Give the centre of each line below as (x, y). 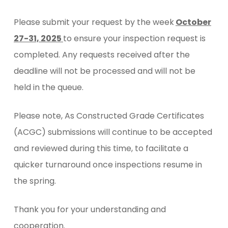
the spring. (35, 181)
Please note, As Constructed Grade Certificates (109, 116)
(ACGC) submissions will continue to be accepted (113, 132)
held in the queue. (48, 87)
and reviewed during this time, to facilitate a (101, 148)
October (193, 22)
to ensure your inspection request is (134, 38)
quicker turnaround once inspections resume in (108, 165)
